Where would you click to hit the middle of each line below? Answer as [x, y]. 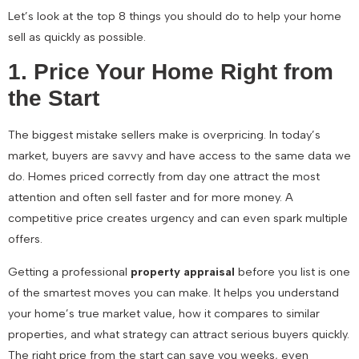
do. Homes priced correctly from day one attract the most [164, 177]
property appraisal [183, 271]
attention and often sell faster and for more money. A [151, 198]
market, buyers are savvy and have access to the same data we [179, 156]
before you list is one [292, 271]
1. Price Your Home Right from [171, 72]
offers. [25, 239]
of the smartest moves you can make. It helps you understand [173, 292]
